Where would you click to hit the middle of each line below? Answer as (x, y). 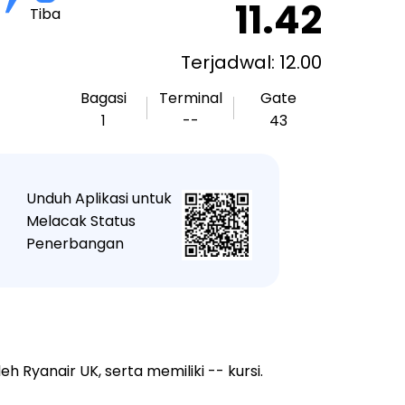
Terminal (191, 98)
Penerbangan (75, 243)
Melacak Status (80, 221)
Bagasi (103, 98)
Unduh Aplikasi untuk (99, 198)
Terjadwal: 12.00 (251, 62)
